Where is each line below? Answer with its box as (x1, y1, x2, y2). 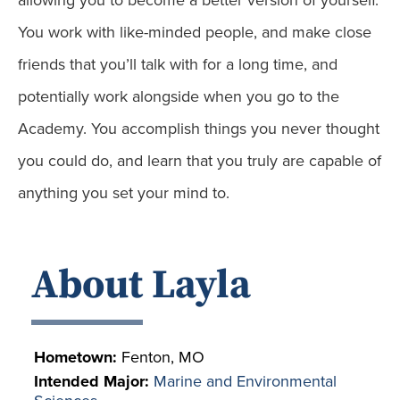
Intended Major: (34, 370, 154, 394)
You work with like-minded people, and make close (18, 21, 371, 45)
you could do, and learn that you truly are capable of (18, 149, 381, 173)
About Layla (31, 261, 251, 312)
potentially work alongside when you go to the (18, 85, 339, 109)
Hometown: (34, 346, 121, 370)
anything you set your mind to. (18, 181, 229, 205)
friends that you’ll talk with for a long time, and (18, 53, 337, 77)
